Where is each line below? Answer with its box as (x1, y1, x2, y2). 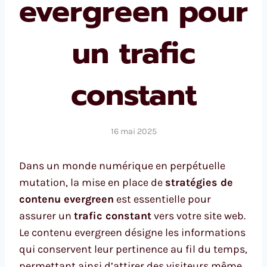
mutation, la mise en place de (19, 175, 165, 189)
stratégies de (165, 175, 233, 189)
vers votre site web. (151, 209, 246, 222)
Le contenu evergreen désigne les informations (19, 225, 246, 239)
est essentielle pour (114, 192, 211, 206)
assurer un (19, 209, 74, 222)
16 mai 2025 (110, 126, 157, 136)
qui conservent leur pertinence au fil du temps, (19, 242, 247, 256)
